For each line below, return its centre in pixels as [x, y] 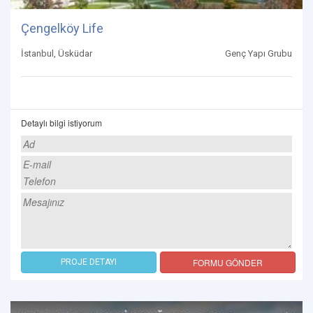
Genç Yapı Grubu [259, 53]
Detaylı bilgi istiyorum [61, 122]
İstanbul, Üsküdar [57, 53]
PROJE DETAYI [89, 262]
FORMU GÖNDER [228, 262]
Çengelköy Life [62, 28]
